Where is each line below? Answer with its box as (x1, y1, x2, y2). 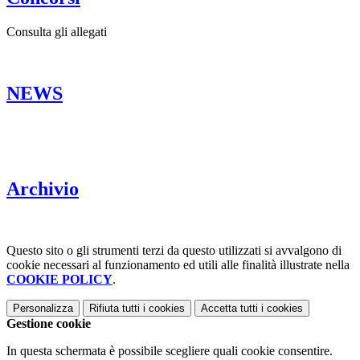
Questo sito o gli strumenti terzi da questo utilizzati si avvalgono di (6, 243, 342, 257)
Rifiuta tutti (89, 301, 140, 314)
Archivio (6, 178, 79, 199)
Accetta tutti (201, 301, 258, 314)
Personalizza (13, 301, 73, 314)
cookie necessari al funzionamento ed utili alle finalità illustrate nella (6, 257, 350, 272)
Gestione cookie (6, 316, 91, 330)
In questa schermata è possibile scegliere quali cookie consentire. (6, 343, 333, 358)
